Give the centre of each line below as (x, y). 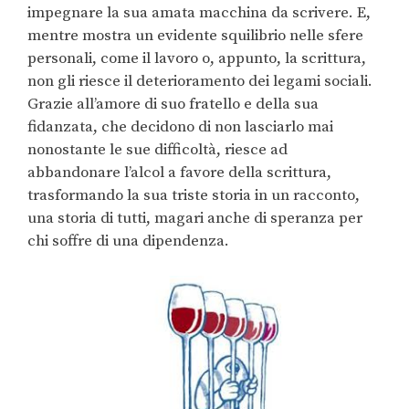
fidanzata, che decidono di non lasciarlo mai (180, 126)
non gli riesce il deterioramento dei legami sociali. (200, 81)
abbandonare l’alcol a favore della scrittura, (179, 172)
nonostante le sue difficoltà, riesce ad (157, 149)
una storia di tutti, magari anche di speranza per (195, 218)
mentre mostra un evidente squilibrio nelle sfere (195, 35)
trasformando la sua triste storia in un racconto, (194, 195)
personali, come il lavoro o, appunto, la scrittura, (197, 58)
